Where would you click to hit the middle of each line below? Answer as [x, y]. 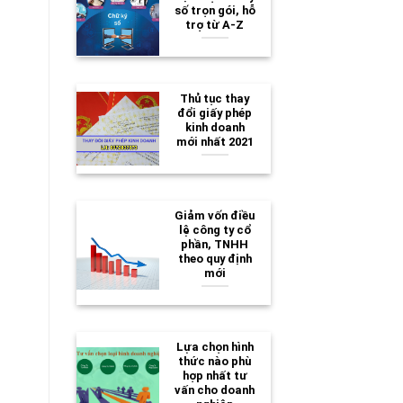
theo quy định [215, 258]
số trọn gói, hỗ [215, 10]
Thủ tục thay [215, 98]
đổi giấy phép [215, 112]
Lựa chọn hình [215, 346]
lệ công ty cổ [215, 229]
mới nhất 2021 [215, 141]
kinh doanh [215, 127]
